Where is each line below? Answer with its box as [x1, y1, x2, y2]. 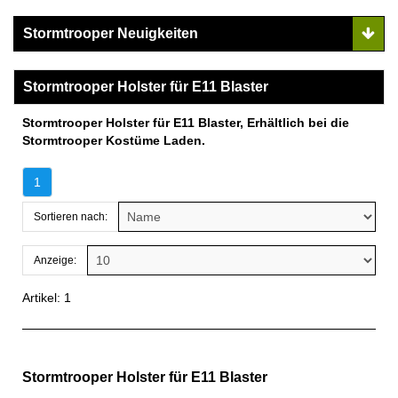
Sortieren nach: [34, 210, 107, 223]
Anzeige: [34, 253, 76, 267]
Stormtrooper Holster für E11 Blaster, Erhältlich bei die [22, 115, 349, 130]
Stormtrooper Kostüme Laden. [22, 132, 205, 147]
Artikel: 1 [22, 290, 71, 305]
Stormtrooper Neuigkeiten [23, 25, 198, 41]
